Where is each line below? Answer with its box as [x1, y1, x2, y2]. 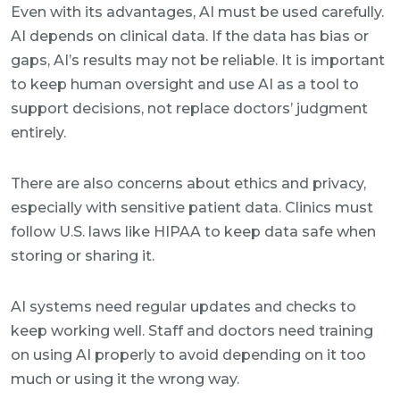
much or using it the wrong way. [11, 371, 239, 387]
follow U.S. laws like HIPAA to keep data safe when [11, 223, 376, 240]
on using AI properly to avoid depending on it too [11, 346, 366, 363]
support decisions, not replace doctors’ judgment [11, 100, 368, 117]
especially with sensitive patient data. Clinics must [11, 199, 373, 216]
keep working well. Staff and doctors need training [11, 322, 373, 339]
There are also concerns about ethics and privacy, [11, 175, 366, 192]
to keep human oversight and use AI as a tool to [11, 76, 359, 93]
